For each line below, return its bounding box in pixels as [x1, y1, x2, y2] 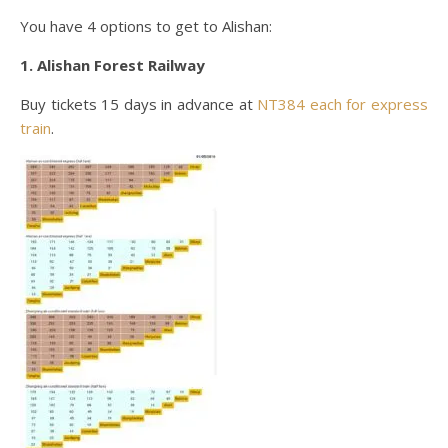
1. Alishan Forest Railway [20, 55, 205, 76]
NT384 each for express [257, 94, 429, 115]
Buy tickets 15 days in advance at [20, 94, 258, 115]
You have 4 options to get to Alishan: [20, 16, 272, 37]
